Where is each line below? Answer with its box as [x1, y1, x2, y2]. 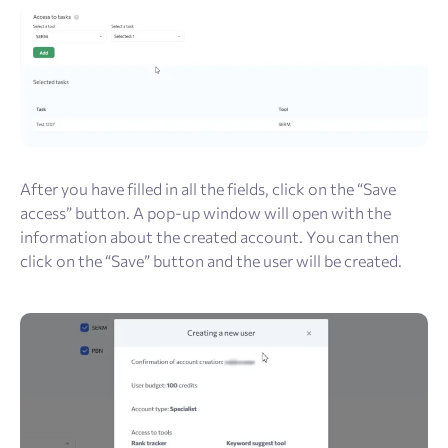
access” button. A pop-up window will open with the [20, 202, 391, 222]
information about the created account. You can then [20, 226, 399, 246]
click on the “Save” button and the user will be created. [20, 250, 402, 270]
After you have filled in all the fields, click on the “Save [20, 178, 396, 198]
